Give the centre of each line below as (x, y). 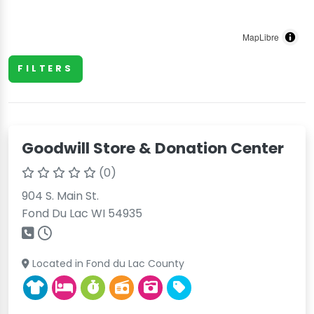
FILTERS (46, 69)
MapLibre (261, 37)
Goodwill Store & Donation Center (153, 148)
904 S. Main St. (61, 196)
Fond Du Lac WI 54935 (82, 213)
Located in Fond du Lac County (107, 263)
